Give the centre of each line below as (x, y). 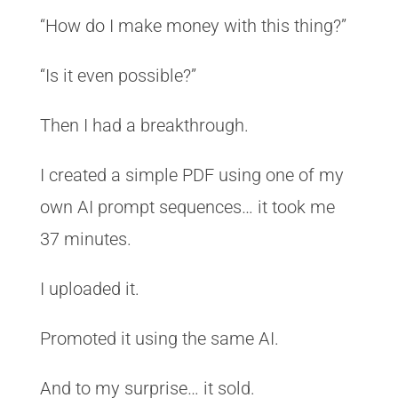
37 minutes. (85, 239)
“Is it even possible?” (118, 76)
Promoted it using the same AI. (159, 338)
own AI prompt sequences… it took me (187, 207)
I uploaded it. (89, 289)
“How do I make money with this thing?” (193, 26)
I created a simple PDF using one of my (191, 175)
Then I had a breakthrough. (144, 125)
